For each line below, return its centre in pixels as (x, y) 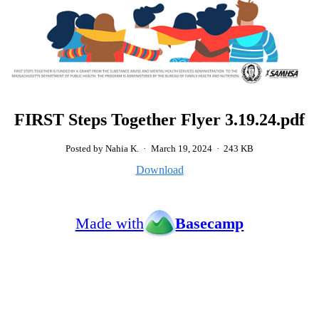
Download (159, 169)
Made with (109, 223)
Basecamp (210, 223)
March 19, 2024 (181, 149)
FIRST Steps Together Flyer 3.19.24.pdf (159, 120)
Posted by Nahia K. (104, 149)
